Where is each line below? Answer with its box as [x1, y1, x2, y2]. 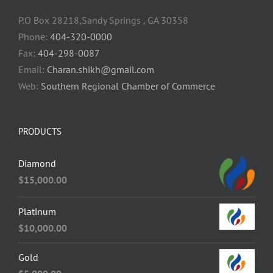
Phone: [18, 30, 50, 43]
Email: [18, 63, 47, 76]
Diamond [18, 157, 56, 170]
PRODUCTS [18, 126, 62, 138]
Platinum [18, 205, 56, 218]
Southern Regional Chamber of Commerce [41, 80, 215, 93]
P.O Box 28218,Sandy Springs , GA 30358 [18, 14, 188, 27]
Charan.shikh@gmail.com [47, 63, 154, 76]
